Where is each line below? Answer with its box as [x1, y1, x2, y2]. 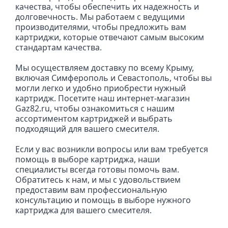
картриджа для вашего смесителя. [15, 205, 152, 216]
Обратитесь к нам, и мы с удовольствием [15, 174, 181, 185]
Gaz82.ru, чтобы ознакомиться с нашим [15, 103, 175, 114]
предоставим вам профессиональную [15, 184, 167, 195]
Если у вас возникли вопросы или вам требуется [15, 144, 208, 155]
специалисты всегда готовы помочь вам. [15, 164, 179, 175]
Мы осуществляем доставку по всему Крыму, [15, 62, 194, 73]
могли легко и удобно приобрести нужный [15, 82, 186, 94]
